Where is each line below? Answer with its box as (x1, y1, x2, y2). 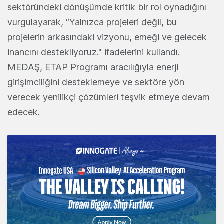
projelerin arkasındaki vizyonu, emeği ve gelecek (7, 32, 207, 43)
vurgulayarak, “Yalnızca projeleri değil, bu (7, 17, 177, 28)
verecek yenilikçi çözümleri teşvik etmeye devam (7, 92, 210, 103)
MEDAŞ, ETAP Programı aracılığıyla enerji (7, 62, 178, 73)
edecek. (7, 107, 40, 118)
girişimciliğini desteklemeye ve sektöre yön (7, 77, 184, 88)
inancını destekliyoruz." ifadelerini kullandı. (7, 47, 180, 58)
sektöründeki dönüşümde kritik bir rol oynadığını (7, 2, 206, 13)
